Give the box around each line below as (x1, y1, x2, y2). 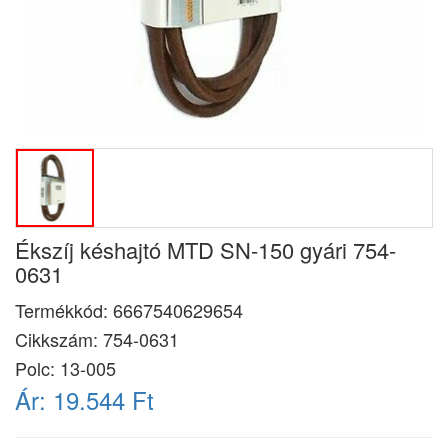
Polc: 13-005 (15, 355, 116, 381)
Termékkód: (15, 297, 113, 323)
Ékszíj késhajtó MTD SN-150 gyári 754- (15, 234, 396, 265)
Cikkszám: (15, 326, 103, 352)
